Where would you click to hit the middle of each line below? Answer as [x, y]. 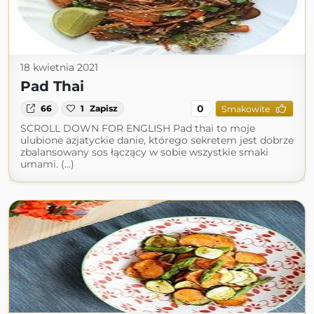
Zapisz [104, 108]
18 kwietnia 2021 [59, 67]
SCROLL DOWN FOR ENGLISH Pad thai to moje [138, 128]
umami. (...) [47, 164]
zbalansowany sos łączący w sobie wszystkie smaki [144, 152]
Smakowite [245, 109]
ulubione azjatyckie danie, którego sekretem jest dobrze [157, 140]
